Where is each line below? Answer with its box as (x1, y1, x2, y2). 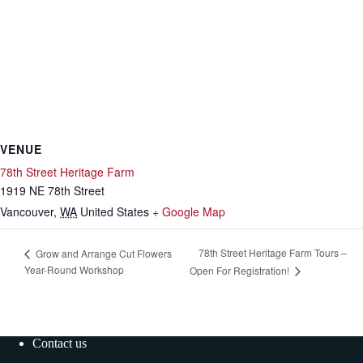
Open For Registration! (190, 263, 293, 278)
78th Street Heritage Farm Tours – (199, 246, 348, 260)
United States (80, 203, 149, 220)
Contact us (32, 336, 87, 351)
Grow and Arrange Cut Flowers (33, 246, 172, 260)
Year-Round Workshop (24, 263, 124, 277)
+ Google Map (152, 203, 225, 220)
